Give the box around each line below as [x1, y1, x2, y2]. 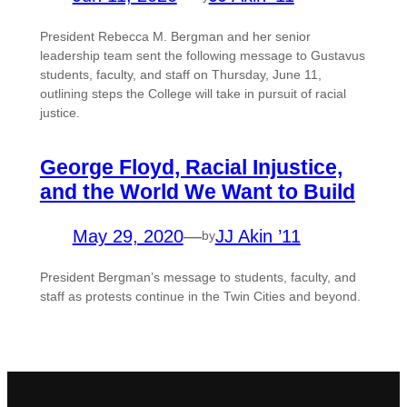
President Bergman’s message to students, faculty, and [39, 269, 356, 284]
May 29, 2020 [72, 225, 184, 246]
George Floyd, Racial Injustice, [39, 154, 342, 179]
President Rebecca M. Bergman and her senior [39, 29, 311, 45]
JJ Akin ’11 [214, 225, 301, 246]
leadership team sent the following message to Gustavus [39, 48, 365, 64]
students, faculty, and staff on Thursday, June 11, [39, 67, 322, 83]
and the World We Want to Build [39, 179, 355, 203]
